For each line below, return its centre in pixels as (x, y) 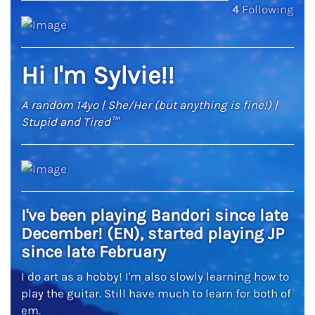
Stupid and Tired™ (70, 121)
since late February (94, 251)
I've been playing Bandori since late (155, 215)
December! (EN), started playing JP (153, 233)
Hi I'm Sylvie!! (98, 75)
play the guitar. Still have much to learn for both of (156, 293)
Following (266, 9)
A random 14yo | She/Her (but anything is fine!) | (149, 104)
